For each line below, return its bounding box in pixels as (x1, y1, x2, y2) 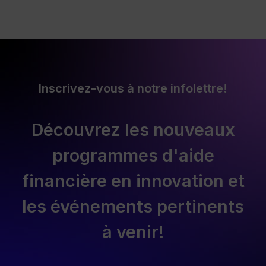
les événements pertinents (22, 196, 244, 217)
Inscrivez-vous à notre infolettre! (39, 81, 227, 96)
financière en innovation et (21, 170, 245, 191)
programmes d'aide (52, 145, 214, 166)
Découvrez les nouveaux (31, 119, 235, 140)
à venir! (102, 221, 164, 242)
